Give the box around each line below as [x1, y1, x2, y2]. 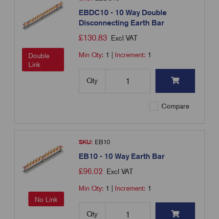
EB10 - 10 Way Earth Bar [79, 152, 165, 161]
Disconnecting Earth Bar [79, 18, 165, 28]
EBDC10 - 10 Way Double [79, 8, 167, 18]
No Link [35, 196, 58, 204]
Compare [159, 102, 190, 110]
